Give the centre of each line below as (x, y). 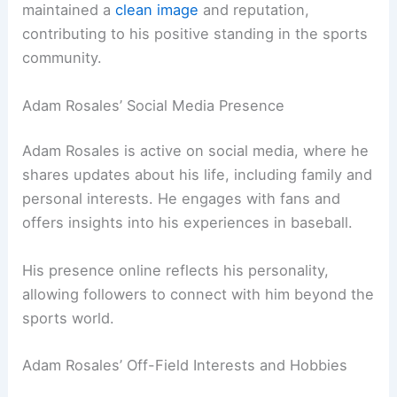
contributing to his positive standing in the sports (195, 34)
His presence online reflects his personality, (176, 270)
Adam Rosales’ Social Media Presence (154, 105)
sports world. (69, 318)
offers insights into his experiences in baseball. (188, 223)
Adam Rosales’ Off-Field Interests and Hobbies (185, 365)
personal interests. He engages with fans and (182, 199)
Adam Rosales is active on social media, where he (196, 151)
